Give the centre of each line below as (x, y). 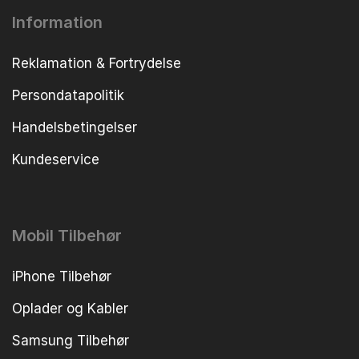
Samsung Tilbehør (71, 341)
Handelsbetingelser (75, 128)
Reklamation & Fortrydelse (97, 64)
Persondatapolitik (68, 96)
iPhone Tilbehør (62, 277)
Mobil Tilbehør (67, 236)
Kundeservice (56, 160)
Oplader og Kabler (70, 309)
